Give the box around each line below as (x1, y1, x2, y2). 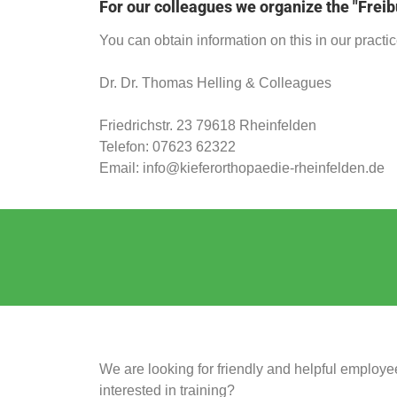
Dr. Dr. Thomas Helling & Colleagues (99, 74, 331, 91)
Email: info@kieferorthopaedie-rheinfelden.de (99, 159, 385, 176)
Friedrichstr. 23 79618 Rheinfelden (99, 116, 316, 134)
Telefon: (99, 137, 152, 155)
